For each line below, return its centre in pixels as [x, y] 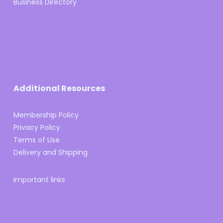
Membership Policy [46, 115]
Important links [39, 180]
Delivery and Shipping [50, 152]
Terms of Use [36, 140]
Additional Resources [59, 88]
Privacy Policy [37, 127]
